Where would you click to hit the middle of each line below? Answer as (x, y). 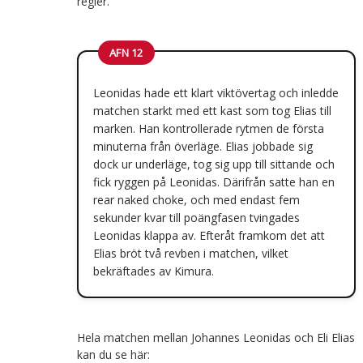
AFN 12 (126, 52)
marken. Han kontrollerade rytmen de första (208, 128)
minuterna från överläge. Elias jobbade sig (203, 146)
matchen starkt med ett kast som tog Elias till (212, 110)
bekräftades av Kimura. (153, 271)
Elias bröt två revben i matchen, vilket (190, 253)
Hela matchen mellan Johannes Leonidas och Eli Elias (216, 337)
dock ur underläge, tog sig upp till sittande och (214, 164)
